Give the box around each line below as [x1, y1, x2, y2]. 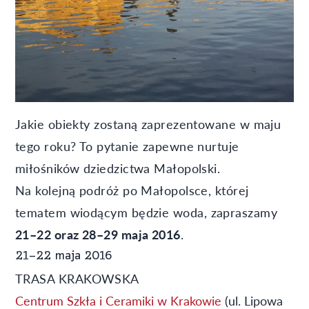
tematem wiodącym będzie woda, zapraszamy [15, 203, 278, 221]
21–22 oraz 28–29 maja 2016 [15, 225, 181, 243]
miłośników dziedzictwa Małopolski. [15, 159, 221, 177]
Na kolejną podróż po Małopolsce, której [15, 181, 249, 199]
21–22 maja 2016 [15, 249, 112, 263]
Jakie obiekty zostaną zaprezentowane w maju [15, 114, 281, 132]
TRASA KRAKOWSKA [15, 269, 139, 287]
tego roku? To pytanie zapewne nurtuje [15, 137, 239, 154]
